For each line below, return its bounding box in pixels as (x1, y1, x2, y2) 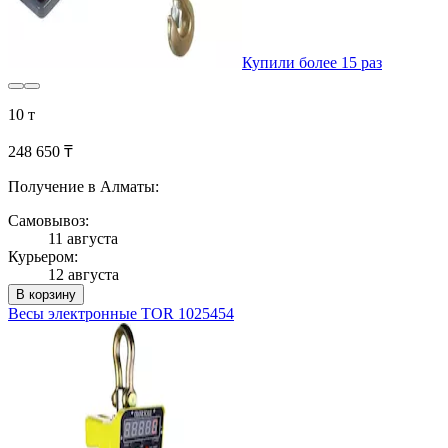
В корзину (16, 287, 76, 303)
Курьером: (8, 248, 78, 266)
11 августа (48, 230, 118, 248)
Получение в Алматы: (8, 178, 159, 196)
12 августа (48, 266, 119, 284)
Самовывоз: (8, 212, 89, 230)
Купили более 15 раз (242, 54, 382, 72)
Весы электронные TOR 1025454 (8, 305, 234, 323)
